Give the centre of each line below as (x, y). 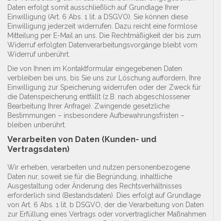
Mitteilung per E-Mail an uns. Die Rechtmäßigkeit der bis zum (104, 36)
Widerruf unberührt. (39, 55)
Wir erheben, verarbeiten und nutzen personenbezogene (99, 167)
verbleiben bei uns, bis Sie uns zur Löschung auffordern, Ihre (104, 78)
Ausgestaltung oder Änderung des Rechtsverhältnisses (95, 186)
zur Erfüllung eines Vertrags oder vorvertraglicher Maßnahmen (107, 214)
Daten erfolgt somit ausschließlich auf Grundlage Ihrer (93, 8)
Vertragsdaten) (38, 149)
